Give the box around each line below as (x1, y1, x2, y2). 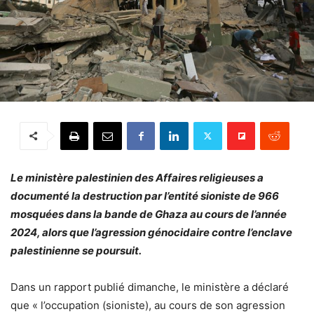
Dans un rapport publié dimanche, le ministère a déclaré (11, 280, 289, 294)
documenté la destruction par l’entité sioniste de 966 (11, 189, 279, 203)
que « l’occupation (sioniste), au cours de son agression (11, 298, 285, 312)
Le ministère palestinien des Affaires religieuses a (11, 170, 264, 184)
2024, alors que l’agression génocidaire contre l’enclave (11, 225, 292, 239)
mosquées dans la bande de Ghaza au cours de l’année (11, 207, 287, 221)
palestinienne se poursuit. (11, 243, 142, 257)
